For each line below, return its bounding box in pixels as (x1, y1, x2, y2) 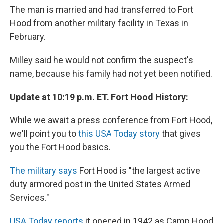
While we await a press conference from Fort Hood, (10, 115, 212, 126)
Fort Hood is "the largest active (77, 165, 200, 176)
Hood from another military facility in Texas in (10, 18, 188, 29)
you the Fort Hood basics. (10, 142, 111, 153)
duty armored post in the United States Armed (10, 179, 190, 190)
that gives (160, 128, 201, 139)
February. (10, 31, 46, 42)
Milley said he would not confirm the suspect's (10, 55, 193, 66)
